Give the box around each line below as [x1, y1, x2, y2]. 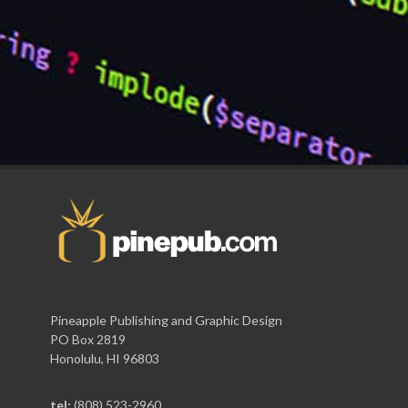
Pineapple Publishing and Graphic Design [50, 311, 282, 328]
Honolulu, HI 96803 [50, 350, 159, 366]
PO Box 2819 [50, 331, 126, 347]
